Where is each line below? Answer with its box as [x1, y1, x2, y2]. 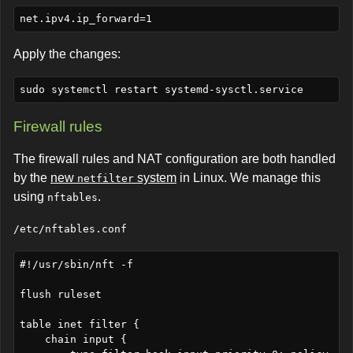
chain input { [19, 333, 45, 345]
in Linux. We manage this [176, 171, 321, 185]
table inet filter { [19, 318, 139, 330]
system [134, 171, 176, 185]
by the [13, 171, 50, 185]
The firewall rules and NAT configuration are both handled [13, 152, 336, 166]
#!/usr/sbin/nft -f [19, 258, 133, 270]
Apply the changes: [13, 46, 121, 61]
